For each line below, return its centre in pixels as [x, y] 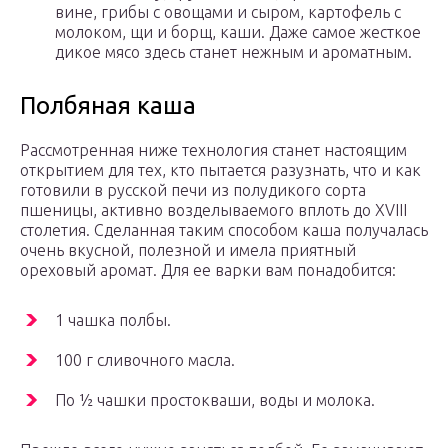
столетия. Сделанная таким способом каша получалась [224, 230]
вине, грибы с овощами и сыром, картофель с [228, 12]
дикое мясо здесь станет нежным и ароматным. [233, 52]
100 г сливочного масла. [145, 360]
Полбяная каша [108, 106]
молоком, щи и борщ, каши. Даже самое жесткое [238, 32]
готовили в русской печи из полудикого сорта [193, 190]
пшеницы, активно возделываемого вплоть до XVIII [213, 210]
